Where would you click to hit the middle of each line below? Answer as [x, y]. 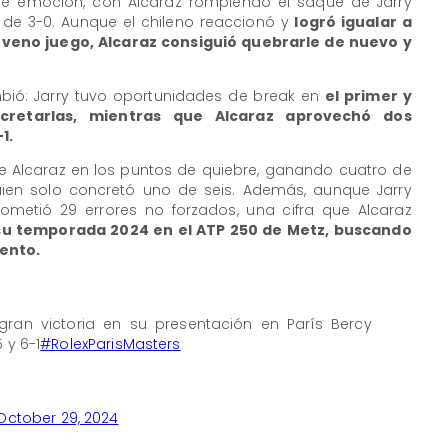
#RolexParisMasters [110, 343]
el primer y [368, 96]
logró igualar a [353, 22]
